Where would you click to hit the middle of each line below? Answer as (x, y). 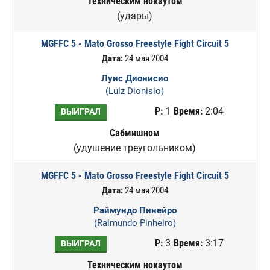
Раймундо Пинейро (135, 210)
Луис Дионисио (135, 78)
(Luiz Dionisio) (135, 91)
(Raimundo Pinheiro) (135, 223)
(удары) (135, 16)
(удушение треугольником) (135, 148)
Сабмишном (135, 133)
